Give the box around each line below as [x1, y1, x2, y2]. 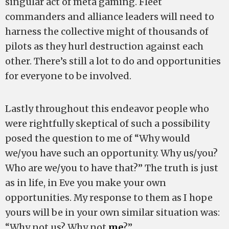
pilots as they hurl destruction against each [5, 40, 203, 52]
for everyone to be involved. [5, 70, 131, 82]
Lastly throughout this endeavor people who [5, 103, 209, 114]
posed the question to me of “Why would [5, 132, 190, 144]
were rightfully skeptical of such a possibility [5, 118, 210, 129]
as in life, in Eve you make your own [5, 177, 166, 189]
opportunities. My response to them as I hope [5, 192, 213, 203]
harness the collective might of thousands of [5, 26, 209, 37]
